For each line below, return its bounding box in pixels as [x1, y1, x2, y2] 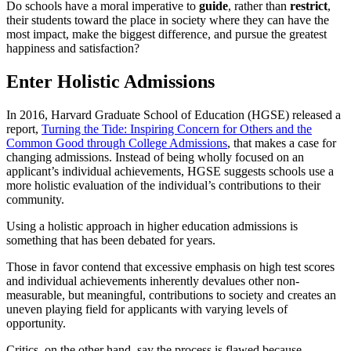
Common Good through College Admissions [6, 136, 227, 150]
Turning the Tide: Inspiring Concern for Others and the [42, 121, 312, 136]
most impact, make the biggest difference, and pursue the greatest [6, 27, 327, 41]
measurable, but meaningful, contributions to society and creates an [6, 288, 336, 302]
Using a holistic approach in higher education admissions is [6, 219, 298, 233]
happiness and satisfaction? [6, 41, 139, 55]
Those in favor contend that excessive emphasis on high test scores [6, 259, 335, 273]
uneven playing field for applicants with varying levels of [6, 302, 288, 316]
